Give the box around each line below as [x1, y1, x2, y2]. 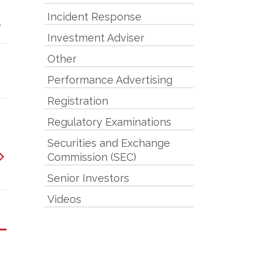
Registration [47, 95, 108, 107]
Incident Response [47, 11, 142, 23]
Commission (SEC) [47, 151, 136, 163]
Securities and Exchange [47, 137, 170, 149]
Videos [47, 193, 81, 205]
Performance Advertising [47, 74, 173, 86]
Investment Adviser [47, 32, 144, 44]
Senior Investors [47, 172, 129, 184]
